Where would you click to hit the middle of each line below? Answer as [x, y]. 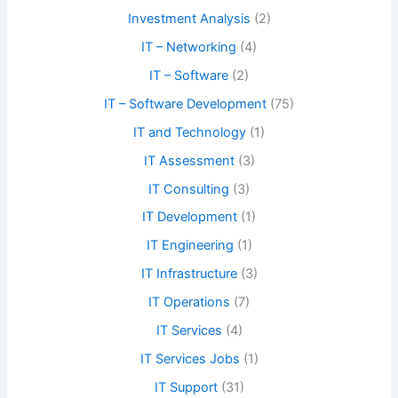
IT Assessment [189, 160]
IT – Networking [189, 47]
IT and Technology [190, 132]
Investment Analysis [189, 18]
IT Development [190, 217]
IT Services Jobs [190, 359]
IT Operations [189, 302]
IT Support [186, 388]
